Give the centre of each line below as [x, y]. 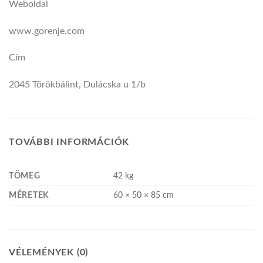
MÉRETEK [29, 195]
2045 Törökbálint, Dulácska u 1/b [77, 85]
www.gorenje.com [47, 31]
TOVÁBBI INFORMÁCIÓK [69, 142]
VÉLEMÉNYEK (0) [49, 253]
